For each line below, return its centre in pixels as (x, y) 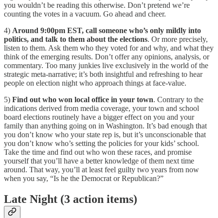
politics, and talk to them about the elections (76, 39)
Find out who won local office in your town (83, 100)
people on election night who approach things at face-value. (95, 83)
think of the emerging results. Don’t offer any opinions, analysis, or (107, 57)
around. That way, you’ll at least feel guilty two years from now (101, 170)
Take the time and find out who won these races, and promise (98, 152)
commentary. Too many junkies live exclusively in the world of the (106, 66)
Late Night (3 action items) (71, 199)
